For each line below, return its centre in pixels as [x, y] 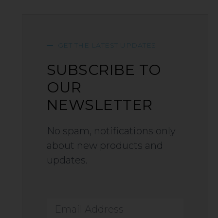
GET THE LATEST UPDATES [107, 45]
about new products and [105, 145]
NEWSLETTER [100, 105]
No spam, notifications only [111, 131]
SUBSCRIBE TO [104, 70]
